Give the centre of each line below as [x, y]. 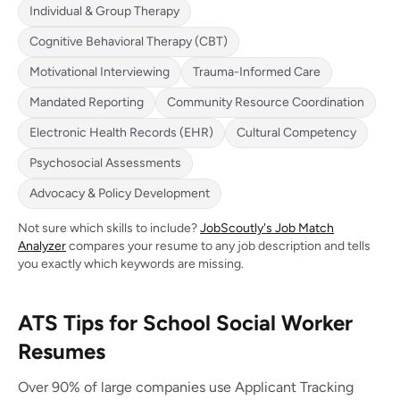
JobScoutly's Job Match [267, 228]
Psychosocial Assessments [105, 163]
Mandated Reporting [87, 102]
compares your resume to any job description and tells [218, 246]
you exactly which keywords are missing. [131, 264]
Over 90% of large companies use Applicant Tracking [186, 387]
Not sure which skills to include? [109, 228]
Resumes [62, 351]
